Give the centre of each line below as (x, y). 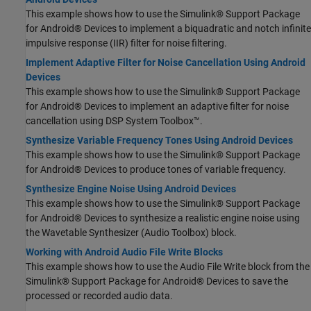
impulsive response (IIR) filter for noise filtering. (126, 43)
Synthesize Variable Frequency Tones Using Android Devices (159, 141)
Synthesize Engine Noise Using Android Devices (131, 189)
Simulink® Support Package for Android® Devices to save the (157, 281)
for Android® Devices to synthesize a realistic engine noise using (163, 218)
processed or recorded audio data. (99, 296)
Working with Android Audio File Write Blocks (124, 252)
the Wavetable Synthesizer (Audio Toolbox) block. (131, 233)
